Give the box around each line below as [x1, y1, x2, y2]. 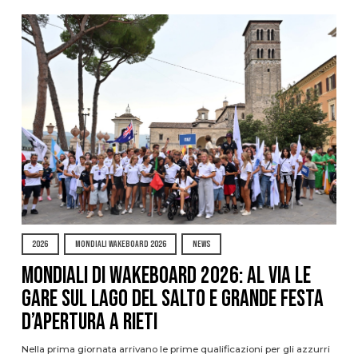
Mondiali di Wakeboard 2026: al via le [21, 261, 311, 290]
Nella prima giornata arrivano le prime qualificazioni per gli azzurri [21, 344, 330, 356]
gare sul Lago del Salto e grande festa [21, 284, 324, 313]
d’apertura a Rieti [21, 308, 157, 336]
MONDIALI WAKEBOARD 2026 [74, 239, 166, 250]
